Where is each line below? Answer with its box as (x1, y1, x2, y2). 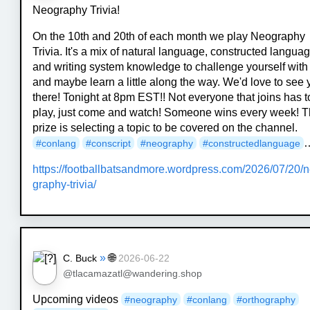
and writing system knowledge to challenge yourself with (33, 60, 309, 73)
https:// (33, 163, 65, 175)
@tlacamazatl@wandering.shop (62, 268, 202, 279)
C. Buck (63, 252, 98, 264)
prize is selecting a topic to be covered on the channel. (33, 121, 298, 134)
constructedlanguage (208, 137, 301, 149)
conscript (91, 137, 131, 149)
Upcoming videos (33, 293, 122, 305)
